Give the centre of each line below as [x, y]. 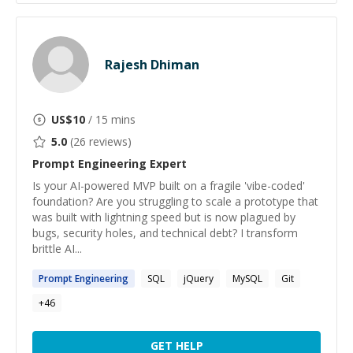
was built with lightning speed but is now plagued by [164, 217]
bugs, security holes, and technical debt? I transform [165, 233]
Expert [167, 163]
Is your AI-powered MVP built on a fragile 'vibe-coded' [169, 186]
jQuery [199, 279]
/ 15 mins [110, 119]
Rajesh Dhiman [152, 65]
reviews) [109, 141]
